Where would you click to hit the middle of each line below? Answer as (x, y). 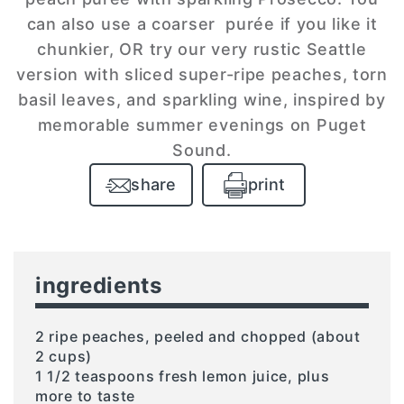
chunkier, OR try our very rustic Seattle (202, 49)
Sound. (202, 150)
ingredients (99, 285)
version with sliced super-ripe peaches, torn (202, 74)
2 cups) (64, 356)
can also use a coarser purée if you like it (202, 23)
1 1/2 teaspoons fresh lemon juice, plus (183, 376)
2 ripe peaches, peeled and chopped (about (198, 336)
